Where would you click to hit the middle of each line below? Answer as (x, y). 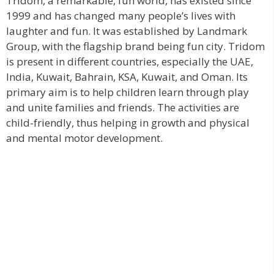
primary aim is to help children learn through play (128, 92)
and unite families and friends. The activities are (123, 107)
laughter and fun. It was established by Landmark (127, 31)
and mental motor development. (84, 138)
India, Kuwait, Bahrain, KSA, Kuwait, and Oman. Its (127, 76)
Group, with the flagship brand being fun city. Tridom (135, 46)
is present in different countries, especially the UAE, (130, 61)
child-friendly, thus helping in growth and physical (128, 122)
